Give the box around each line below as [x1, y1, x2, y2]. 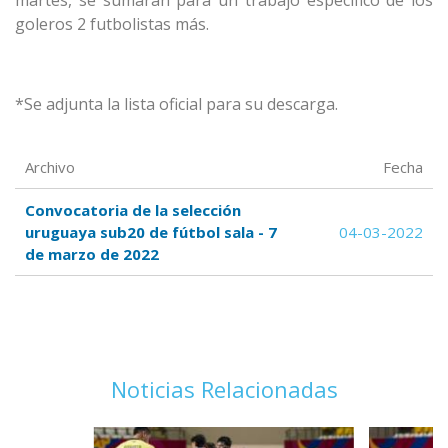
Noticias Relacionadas [110, 374, 338, 405]
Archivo [25, 157, 75, 178]
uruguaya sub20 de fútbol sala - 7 [25, 222, 277, 243]
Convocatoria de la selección [25, 200, 241, 221]
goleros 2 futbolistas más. [15, 13, 209, 36]
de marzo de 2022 [25, 244, 159, 265]
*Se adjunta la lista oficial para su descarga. [15, 93, 338, 116]
